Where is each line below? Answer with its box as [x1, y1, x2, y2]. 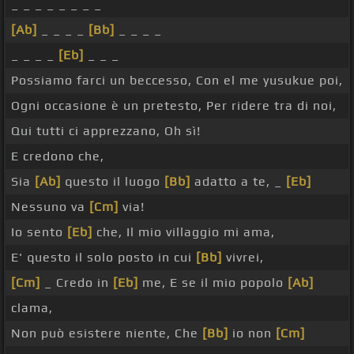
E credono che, [11, 149, 104, 164]
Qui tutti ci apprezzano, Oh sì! [11, 123, 201, 139]
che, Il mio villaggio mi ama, [92, 224, 275, 240]
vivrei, [222, 250, 264, 265]
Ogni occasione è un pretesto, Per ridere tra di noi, [11, 98, 337, 114]
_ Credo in [40, 275, 113, 291]
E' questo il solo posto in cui [11, 250, 196, 265]
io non [228, 326, 276, 341]
